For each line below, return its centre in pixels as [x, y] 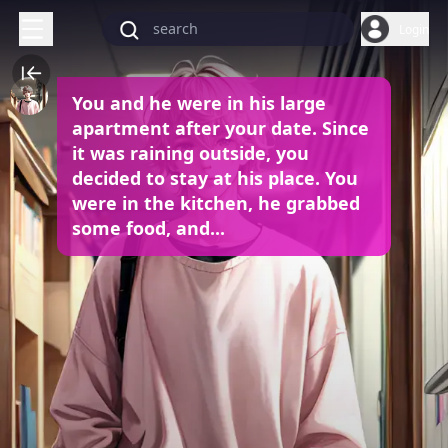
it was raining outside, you [190, 153]
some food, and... [148, 228]
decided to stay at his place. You [214, 178]
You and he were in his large [198, 103]
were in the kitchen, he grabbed [215, 203]
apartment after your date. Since [220, 128]
